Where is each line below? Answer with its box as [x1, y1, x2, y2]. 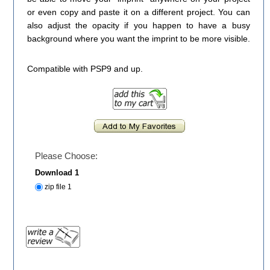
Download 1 [34, 168, 79, 177]
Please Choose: [34, 150, 98, 161]
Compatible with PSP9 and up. [27, 63, 143, 74]
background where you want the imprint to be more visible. [27, 34, 250, 44]
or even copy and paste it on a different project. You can [27, 7, 250, 17]
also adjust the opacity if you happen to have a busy [27, 20, 250, 31]
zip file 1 [44, 183, 72, 191]
